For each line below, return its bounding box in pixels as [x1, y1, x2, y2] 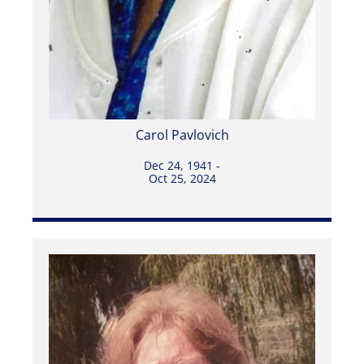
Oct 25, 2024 [148, 171, 216, 187]
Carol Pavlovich [135, 126, 229, 145]
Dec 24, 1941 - [144, 158, 220, 174]
